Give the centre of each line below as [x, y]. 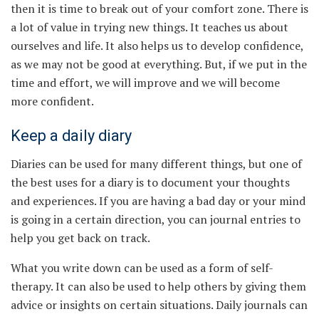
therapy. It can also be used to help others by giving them [158, 287]
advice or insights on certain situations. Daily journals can [159, 305]
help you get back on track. [80, 238]
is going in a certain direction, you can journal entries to [156, 220]
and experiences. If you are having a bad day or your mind [158, 201]
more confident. [52, 101]
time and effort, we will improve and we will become [145, 82]
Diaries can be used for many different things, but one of [156, 164]
